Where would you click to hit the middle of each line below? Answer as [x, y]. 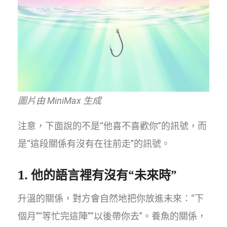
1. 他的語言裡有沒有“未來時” [97, 175]
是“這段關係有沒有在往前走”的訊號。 [94, 144]
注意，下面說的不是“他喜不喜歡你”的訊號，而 [112, 126]
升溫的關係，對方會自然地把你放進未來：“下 [111, 199]
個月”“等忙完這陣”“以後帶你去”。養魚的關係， [112, 216]
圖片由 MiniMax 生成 [60, 101]
